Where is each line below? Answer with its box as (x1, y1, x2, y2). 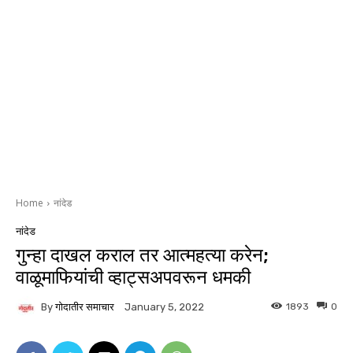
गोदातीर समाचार (55, 300, 114, 313)
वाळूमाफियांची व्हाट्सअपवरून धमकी (16, 266, 251, 289)
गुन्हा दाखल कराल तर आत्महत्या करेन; (16, 244, 269, 267)
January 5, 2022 (124, 301, 204, 314)
